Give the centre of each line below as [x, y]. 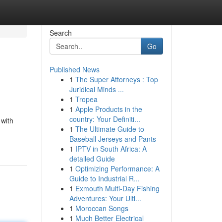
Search [60, 33]
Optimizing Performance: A [117, 168]
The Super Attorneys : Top [116, 79]
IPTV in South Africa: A [111, 149]
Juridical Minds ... [96, 89]
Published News [74, 69]
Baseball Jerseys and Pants [112, 139]
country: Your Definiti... [105, 119]
